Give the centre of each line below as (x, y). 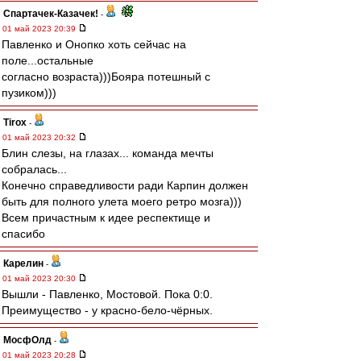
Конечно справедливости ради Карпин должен (125, 185)
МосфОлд (27, 340)
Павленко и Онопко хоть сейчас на (94, 44)
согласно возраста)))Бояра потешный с (106, 77)
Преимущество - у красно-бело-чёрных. (107, 310)
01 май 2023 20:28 (40, 355)
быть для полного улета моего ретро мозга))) (122, 201)
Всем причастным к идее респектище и (106, 218)
